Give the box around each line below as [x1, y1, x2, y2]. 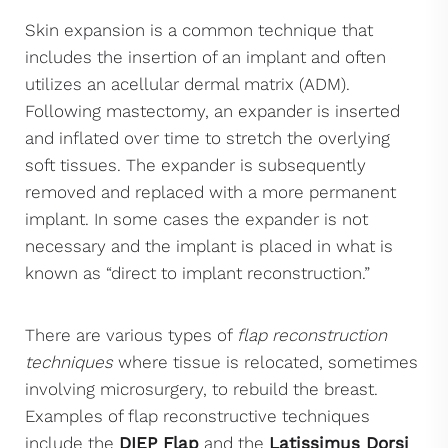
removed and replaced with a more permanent [25, 181, 396, 202]
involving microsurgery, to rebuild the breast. [25, 378, 378, 399]
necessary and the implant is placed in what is [25, 235, 393, 256]
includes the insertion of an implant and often [25, 46, 386, 67]
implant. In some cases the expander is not [25, 208, 368, 229]
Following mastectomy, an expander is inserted [25, 100, 400, 121]
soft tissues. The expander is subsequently [25, 154, 366, 175]
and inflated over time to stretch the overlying [25, 127, 390, 148]
